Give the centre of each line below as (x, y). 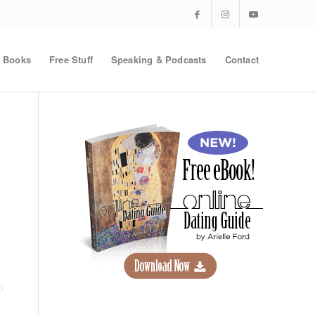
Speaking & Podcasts (159, 59)
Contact (242, 59)
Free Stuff (71, 59)
